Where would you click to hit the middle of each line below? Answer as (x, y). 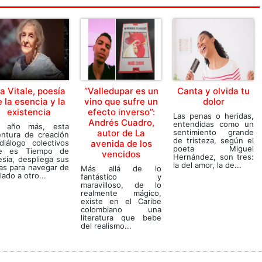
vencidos (121, 154)
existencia (29, 112)
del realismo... (106, 226)
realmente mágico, (121, 193)
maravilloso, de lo (121, 185)
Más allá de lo (121, 168)
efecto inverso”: (121, 112)
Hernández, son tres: (213, 157)
